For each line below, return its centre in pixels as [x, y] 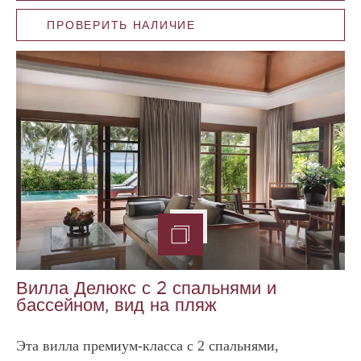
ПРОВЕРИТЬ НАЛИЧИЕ [121, 25]
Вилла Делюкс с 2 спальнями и [146, 288]
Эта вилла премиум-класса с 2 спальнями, [147, 345]
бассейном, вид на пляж [116, 305]
